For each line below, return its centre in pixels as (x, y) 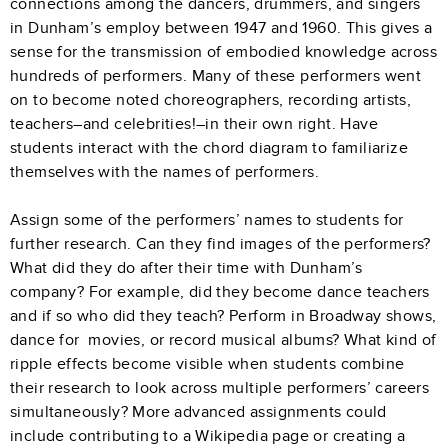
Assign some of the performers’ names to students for (207, 219)
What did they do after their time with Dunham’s (186, 267)
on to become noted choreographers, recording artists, (211, 99)
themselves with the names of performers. (167, 171)
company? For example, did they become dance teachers (220, 291)
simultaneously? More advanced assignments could (198, 411)
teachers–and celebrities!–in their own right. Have (194, 123)
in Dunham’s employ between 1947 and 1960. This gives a (221, 27)
